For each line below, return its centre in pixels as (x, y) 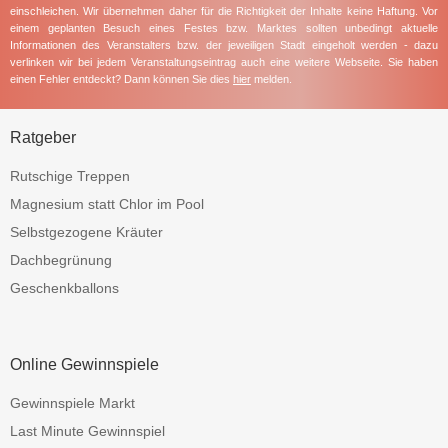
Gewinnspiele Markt (72, 402)
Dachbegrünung (61, 259)
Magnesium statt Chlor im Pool (107, 203)
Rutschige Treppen (70, 175)
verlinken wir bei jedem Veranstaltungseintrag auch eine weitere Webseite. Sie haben (224, 62)
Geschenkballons (64, 287)
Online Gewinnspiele (84, 365)
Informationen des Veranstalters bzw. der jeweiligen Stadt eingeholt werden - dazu (224, 45)
